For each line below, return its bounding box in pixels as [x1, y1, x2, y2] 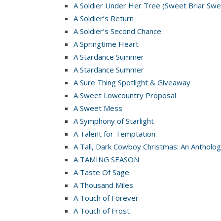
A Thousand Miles [74, 180, 133, 190]
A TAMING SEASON [74, 154, 139, 164]
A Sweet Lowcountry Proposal [74, 90, 176, 100]
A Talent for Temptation [74, 128, 155, 139]
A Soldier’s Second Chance [74, 26, 161, 36]
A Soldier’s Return [74, 13, 134, 23]
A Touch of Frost [74, 205, 130, 216]
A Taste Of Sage [74, 167, 129, 177]
